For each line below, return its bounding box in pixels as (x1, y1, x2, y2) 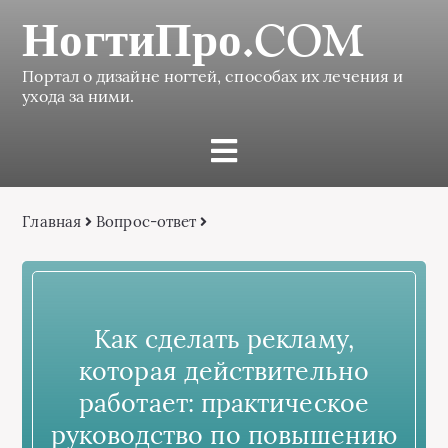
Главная (22, 212, 81, 231)
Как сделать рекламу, (94, 322, 354, 355)
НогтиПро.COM (22, 14, 365, 67)
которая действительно (79, 354, 369, 387)
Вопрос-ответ (96, 212, 197, 231)
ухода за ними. (22, 86, 135, 106)
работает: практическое (79, 386, 369, 419)
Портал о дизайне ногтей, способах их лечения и (22, 66, 404, 86)
